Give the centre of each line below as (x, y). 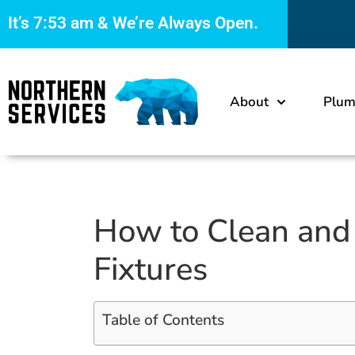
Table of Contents (163, 321)
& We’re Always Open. (176, 23)
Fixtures (151, 270)
